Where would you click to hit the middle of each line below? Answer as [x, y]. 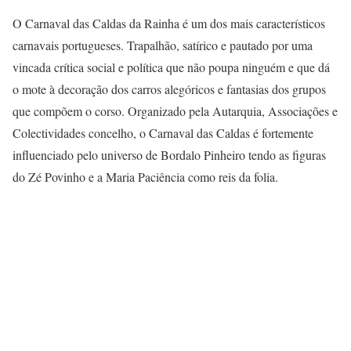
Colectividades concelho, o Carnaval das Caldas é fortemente [163, 132]
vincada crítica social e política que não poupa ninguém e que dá [171, 67]
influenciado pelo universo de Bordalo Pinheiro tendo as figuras [169, 154]
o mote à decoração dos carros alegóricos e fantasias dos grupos [169, 89]
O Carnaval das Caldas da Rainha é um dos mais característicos [169, 23]
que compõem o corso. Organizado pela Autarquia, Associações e [175, 110]
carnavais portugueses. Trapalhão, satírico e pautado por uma [163, 45]
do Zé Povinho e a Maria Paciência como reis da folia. [145, 176]
